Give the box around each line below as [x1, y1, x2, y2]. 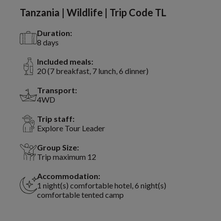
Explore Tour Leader [37, 123, 105, 133]
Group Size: [37, 143, 79, 152]
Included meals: [37, 57, 93, 67]
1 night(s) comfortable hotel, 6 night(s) [37, 181, 166, 190]
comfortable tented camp [37, 190, 124, 200]
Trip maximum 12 [37, 152, 96, 162]
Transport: [37, 85, 77, 95]
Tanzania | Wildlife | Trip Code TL [20, 6, 166, 19]
